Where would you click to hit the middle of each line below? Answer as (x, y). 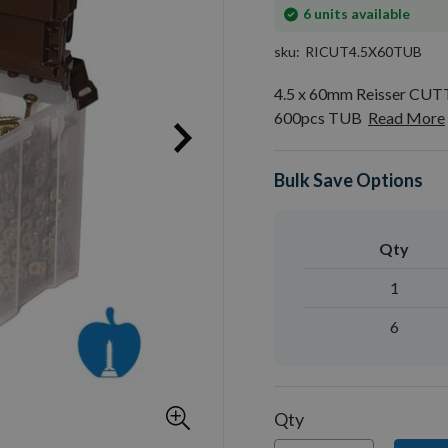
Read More (406, 117)
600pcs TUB (318, 117)
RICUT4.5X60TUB (363, 51)
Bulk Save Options (348, 180)
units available (360, 13)
